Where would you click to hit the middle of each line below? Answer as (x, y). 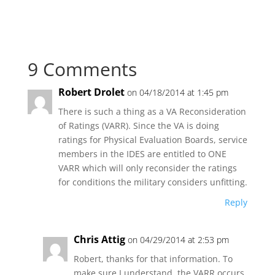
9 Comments (82, 69)
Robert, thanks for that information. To (153, 259)
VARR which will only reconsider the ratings (147, 168)
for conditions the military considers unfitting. (153, 182)
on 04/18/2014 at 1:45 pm (177, 92)
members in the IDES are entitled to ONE (142, 154)
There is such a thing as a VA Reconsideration (152, 111)
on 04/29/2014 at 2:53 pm (178, 240)
